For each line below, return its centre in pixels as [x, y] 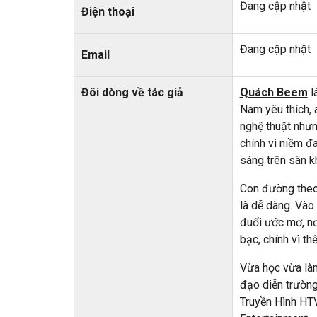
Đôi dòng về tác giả [132, 93]
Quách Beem [273, 93]
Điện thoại [108, 12]
